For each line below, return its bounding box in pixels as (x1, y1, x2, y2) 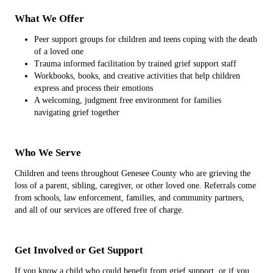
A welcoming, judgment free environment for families (34, 96, 221, 105)
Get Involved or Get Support (15, 244, 143, 256)
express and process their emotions (34, 83, 153, 93)
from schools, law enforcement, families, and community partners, (15, 193, 244, 202)
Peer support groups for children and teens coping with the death (34, 35, 257, 44)
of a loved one (34, 47, 83, 56)
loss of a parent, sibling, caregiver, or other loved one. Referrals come (15, 181, 256, 190)
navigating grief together (34, 108, 119, 117)
